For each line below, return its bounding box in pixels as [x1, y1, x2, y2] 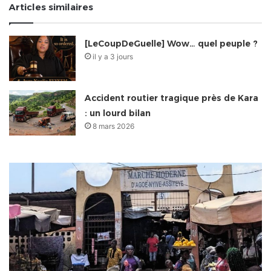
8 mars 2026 [93, 122, 135, 131]
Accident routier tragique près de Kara [85, 93, 259, 104]
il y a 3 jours [93, 52, 134, 62]
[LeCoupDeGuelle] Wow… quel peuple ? [85, 38, 258, 50]
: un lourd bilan [85, 108, 151, 119]
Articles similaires [9, 1, 93, 13]
